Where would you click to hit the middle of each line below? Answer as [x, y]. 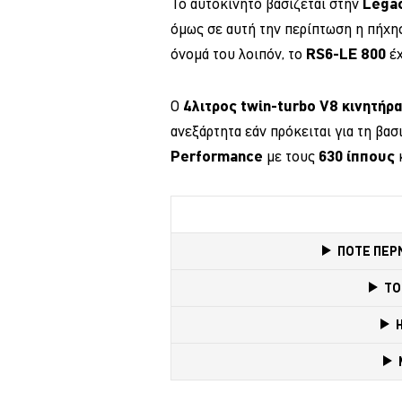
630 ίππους [357, 155]
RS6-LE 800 [348, 53]
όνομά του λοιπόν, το [238, 53]
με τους [291, 156]
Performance [217, 155]
